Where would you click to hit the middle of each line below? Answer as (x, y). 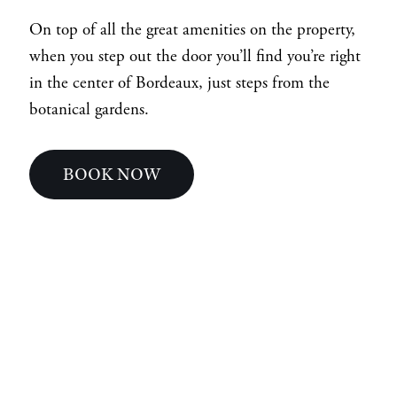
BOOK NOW (112, 175)
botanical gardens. (91, 110)
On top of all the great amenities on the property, (192, 31)
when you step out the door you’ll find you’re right (195, 57)
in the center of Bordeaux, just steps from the (179, 84)
